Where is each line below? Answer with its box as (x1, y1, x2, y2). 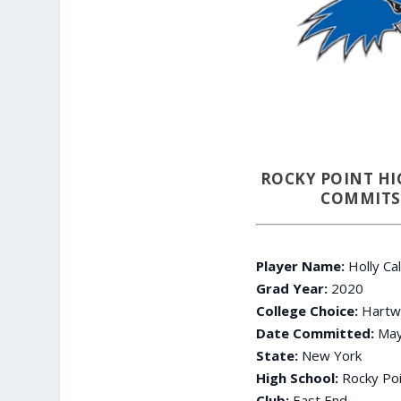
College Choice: (255, 301, 358, 320)
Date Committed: (255, 323, 374, 342)
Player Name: (255, 256, 345, 275)
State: (255, 346, 298, 364)
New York (297, 346, 362, 364)
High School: (255, 368, 338, 387)
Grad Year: (255, 278, 331, 297)
